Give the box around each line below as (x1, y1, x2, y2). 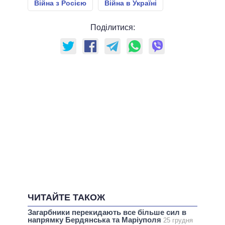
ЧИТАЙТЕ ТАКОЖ (28, 192, 105, 202)
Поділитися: (90, 23, 135, 32)
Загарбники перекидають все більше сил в (28, 208, 186, 217)
